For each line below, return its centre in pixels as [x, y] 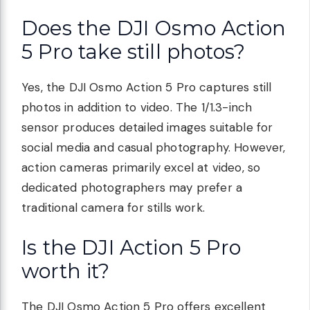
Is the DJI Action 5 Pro [131, 247]
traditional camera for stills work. [113, 208]
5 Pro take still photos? [134, 52]
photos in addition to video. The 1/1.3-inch [137, 108]
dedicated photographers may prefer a [132, 188]
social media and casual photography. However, [154, 148]
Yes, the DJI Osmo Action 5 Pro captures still [147, 88]
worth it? [66, 271]
